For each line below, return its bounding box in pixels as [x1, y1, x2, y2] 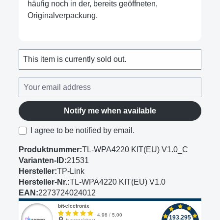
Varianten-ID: [19, 156, 67, 165]
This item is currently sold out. [23, 55, 126, 63]
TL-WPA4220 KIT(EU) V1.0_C [82, 145, 188, 154]
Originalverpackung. [27, 11, 98, 20]
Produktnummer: [19, 145, 82, 154]
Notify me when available [64, 106, 156, 115]
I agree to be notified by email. [30, 126, 135, 135]
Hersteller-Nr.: [19, 177, 70, 186]
